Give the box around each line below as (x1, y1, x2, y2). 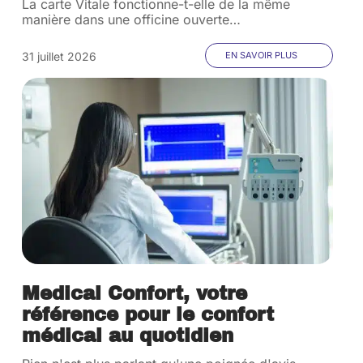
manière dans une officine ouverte (22, 11, 230, 28)
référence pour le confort (22, 305, 275, 325)
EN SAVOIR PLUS (224, 49, 297, 61)
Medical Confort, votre (22, 284, 248, 304)
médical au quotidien (22, 326, 234, 346)
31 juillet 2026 (22, 49, 97, 63)
